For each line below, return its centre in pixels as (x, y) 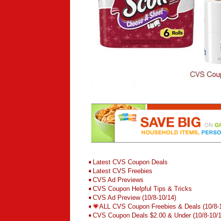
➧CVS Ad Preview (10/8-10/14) (132, 198)
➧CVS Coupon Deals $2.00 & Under (140, 216)
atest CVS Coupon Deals (132, 162)
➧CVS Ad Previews (115, 180)
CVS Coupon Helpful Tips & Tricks (142, 189)
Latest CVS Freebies (123, 171)
